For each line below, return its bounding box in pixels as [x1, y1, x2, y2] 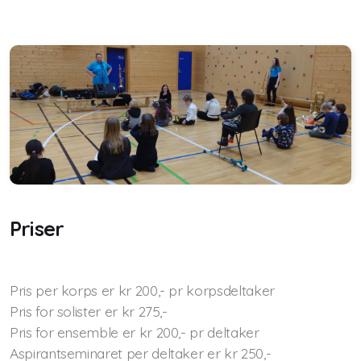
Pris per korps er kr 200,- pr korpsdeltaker [10, 281, 275, 300]
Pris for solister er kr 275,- [10, 302, 168, 321]
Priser [10, 216, 64, 242]
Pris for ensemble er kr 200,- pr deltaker [10, 323, 259, 342]
